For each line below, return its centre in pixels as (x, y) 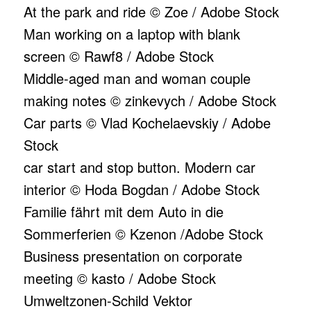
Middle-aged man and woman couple (137, 78)
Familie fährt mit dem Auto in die (123, 211)
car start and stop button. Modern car (139, 167)
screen (44, 56)
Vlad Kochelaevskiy (159, 123)
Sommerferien (67, 234)
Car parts (52, 123)
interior (44, 189)
